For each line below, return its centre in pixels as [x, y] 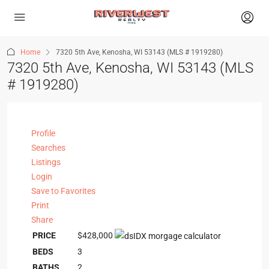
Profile [43, 133]
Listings [46, 162]
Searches [48, 148]
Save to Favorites [63, 191]
